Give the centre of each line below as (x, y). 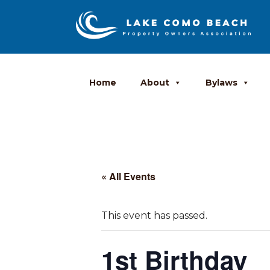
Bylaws (222, 83)
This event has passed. (154, 216)
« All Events (128, 177)
